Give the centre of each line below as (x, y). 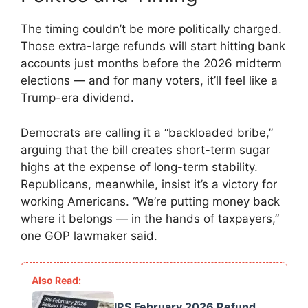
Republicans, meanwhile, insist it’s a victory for (149, 184)
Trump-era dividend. (77, 98)
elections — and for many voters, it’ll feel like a (149, 81)
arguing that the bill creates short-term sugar (145, 150)
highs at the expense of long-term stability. (139, 167)
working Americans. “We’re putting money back (150, 201)
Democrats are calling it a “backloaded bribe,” (147, 132)
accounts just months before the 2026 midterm (151, 64)
